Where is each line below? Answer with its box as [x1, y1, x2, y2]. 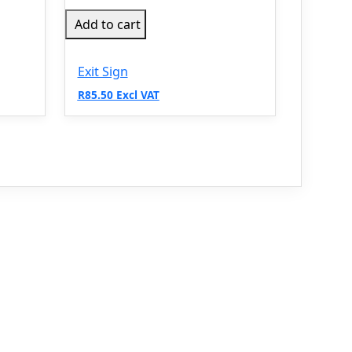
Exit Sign [77, 62, 128, 80]
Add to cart [74, 15, 141, 33]
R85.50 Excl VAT [77, 86, 159, 102]
